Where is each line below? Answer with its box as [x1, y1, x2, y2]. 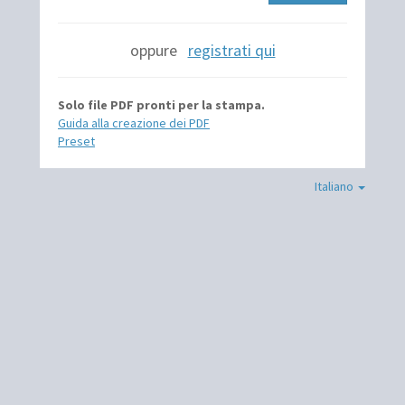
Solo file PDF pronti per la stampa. [58, 97, 265, 114]
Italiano [315, 178, 356, 195]
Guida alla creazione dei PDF [58, 115, 210, 132]
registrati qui [187, 40, 276, 61]
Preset [58, 133, 95, 150]
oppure [129, 40, 188, 61]
